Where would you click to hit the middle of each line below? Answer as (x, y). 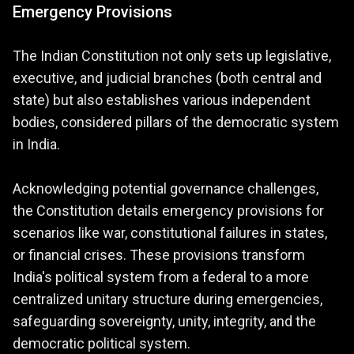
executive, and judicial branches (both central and (167, 77)
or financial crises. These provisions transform (159, 254)
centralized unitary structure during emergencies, (168, 299)
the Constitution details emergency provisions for (168, 210)
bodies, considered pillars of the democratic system (176, 122)
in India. (36, 144)
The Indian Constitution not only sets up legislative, (172, 55)
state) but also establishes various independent (162, 100)
